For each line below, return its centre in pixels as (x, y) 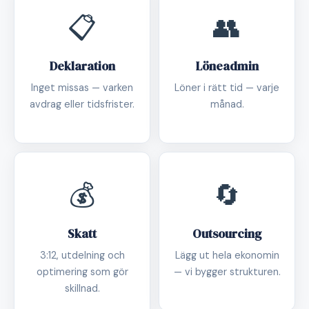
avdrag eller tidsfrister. (82, 104)
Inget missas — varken (82, 88)
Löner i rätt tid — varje (227, 88)
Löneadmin (227, 66)
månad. (227, 104)
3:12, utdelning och (82, 255)
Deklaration (82, 66)
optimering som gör (82, 272)
